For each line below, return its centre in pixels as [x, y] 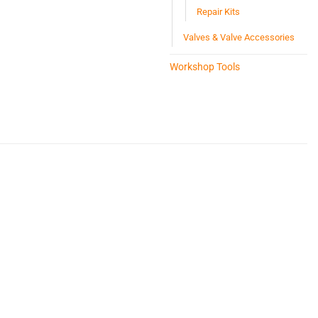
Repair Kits [218, 12]
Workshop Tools [205, 67]
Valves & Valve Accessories [239, 38]
